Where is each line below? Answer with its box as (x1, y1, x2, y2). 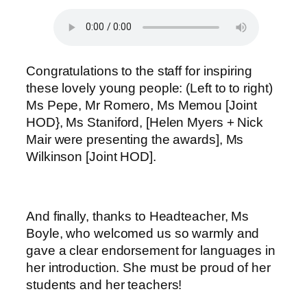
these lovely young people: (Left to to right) (26, 81, 273, 96)
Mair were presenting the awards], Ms (26, 132, 244, 147)
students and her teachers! (26, 278, 182, 293)
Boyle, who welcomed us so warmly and (26, 226, 260, 241)
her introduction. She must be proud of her (26, 260, 271, 275)
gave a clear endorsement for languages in (26, 243, 275, 258)
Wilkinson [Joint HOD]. (26, 149, 156, 164)
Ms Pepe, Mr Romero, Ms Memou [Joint (26, 98, 257, 113)
